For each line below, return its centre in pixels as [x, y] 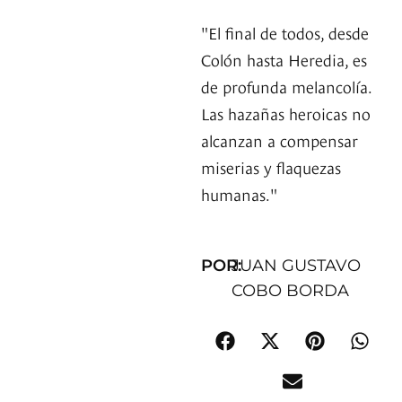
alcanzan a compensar [280, 140]
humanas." [239, 194]
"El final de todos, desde [285, 32]
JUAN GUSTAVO [296, 266]
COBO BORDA [290, 291]
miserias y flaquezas [271, 167]
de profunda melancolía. [286, 86]
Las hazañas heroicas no [286, 113]
